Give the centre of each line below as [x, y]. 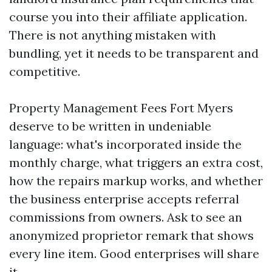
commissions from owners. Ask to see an [126, 217]
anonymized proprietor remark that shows [131, 235]
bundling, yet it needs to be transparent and [134, 53]
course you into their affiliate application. [128, 17]
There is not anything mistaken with [113, 35]
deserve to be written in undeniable [110, 126]
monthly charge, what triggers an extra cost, [136, 162]
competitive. [45, 71]
